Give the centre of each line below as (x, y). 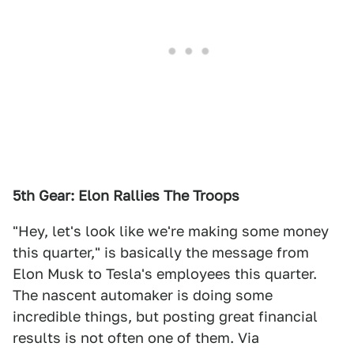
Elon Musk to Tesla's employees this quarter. (165, 274)
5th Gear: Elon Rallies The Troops (126, 196)
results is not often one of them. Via (136, 338)
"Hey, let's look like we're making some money (171, 231)
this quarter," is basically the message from (161, 252)
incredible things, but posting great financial (165, 316)
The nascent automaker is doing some (143, 295)
